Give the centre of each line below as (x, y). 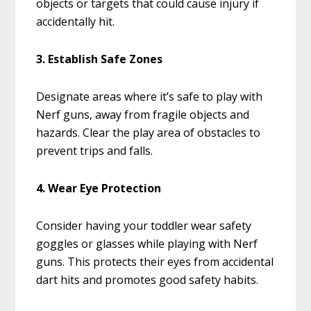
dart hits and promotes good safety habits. (148, 280)
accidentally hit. (76, 22)
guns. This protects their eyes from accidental (155, 262)
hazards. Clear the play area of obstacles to (149, 133)
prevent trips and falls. (95, 151)
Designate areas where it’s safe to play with (150, 97)
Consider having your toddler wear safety (144, 226)
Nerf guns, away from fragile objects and (143, 115)
